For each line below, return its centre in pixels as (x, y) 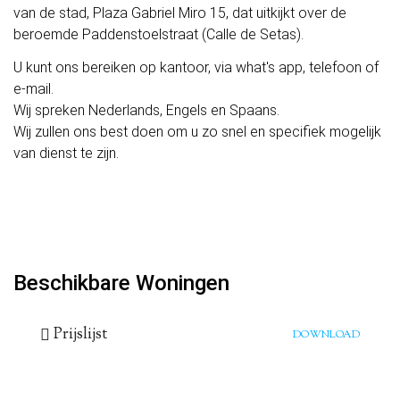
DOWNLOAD (326, 334)
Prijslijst (80, 334)
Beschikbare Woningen (121, 283)
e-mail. (33, 88)
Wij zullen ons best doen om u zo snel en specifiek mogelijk (197, 131)
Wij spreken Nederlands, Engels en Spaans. (146, 110)
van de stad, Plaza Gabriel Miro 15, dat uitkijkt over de (180, 13)
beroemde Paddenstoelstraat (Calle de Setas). (158, 35)
